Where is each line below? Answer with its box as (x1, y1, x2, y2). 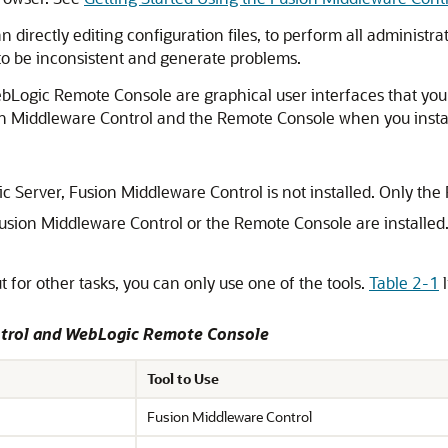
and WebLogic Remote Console (29, 323, 269, 344)
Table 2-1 (369, 272, 439, 293)
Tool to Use (147, 369, 219, 388)
